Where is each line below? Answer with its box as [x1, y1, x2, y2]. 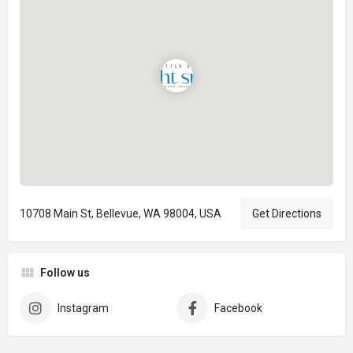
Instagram [58, 301, 109, 314]
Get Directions [252, 206, 321, 220]
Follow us [40, 266, 90, 279]
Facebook [214, 301, 262, 314]
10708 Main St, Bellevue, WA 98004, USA [20, 206, 221, 220]
